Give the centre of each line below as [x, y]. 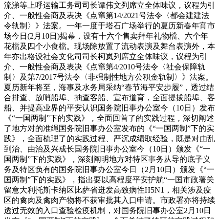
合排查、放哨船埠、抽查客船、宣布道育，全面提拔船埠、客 [109, 97]
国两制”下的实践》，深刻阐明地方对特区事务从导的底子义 [107, 159]
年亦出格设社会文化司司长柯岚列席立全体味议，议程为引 [106, 56]
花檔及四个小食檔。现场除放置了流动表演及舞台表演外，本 [109, 46]
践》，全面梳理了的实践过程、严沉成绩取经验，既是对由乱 [109, 138]
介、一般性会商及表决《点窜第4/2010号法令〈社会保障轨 [105, 66]
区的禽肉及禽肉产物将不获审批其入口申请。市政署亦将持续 [109, 200]
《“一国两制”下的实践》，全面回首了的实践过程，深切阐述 [109, 118]
